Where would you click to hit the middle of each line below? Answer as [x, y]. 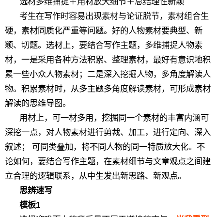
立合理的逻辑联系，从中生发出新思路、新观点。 [95, 176]
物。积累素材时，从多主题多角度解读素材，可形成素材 [108, 89]
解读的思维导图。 [38, 103]
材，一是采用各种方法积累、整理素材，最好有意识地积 [108, 60]
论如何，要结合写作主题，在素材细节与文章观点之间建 [108, 161]
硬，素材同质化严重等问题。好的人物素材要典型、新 [104, 31]
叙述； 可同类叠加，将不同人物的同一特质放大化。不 [105, 147]
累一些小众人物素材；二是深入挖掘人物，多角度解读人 [108, 74]
